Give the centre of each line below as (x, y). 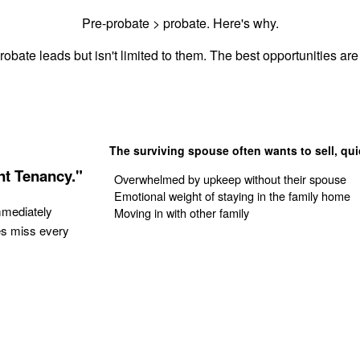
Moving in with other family (182, 213)
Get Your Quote (175, 258)
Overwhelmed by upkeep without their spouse (231, 179)
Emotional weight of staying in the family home (233, 196)
